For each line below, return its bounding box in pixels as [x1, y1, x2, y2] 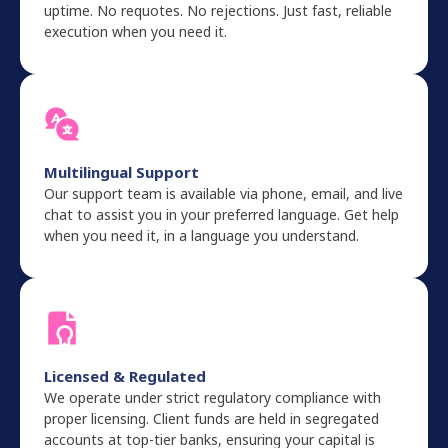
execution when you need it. [44, 22, 227, 41]
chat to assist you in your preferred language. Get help [44, 205, 399, 224]
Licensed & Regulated [44, 366, 206, 386]
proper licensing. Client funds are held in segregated [44, 409, 379, 428]
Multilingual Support [44, 162, 199, 182]
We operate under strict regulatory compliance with [44, 388, 381, 407]
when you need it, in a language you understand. [44, 226, 359, 245]
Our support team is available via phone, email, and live [44, 184, 403, 203]
